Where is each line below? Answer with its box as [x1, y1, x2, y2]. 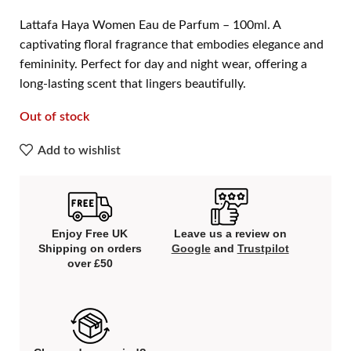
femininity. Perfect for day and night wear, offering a [20, 57, 307, 71]
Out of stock [20, 110, 89, 123]
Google [171, 241, 211, 255]
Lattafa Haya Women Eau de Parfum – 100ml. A [20, 18, 280, 31]
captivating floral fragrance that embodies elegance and [20, 38, 324, 51]
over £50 [67, 256, 113, 270]
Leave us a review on [173, 226, 287, 240]
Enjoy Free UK [52, 226, 128, 240]
